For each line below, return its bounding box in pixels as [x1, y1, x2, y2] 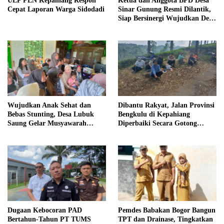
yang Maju [118, 23, 151, 31]
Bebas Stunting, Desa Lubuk [7, 110, 94, 118]
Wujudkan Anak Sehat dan [7, 101, 91, 109]
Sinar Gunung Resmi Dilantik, [118, 5, 211, 13]
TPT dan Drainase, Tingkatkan [118, 215, 213, 223]
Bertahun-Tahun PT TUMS [7, 215, 91, 223]
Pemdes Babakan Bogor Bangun [118, 206, 215, 214]
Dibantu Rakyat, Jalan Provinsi [118, 101, 214, 109]
